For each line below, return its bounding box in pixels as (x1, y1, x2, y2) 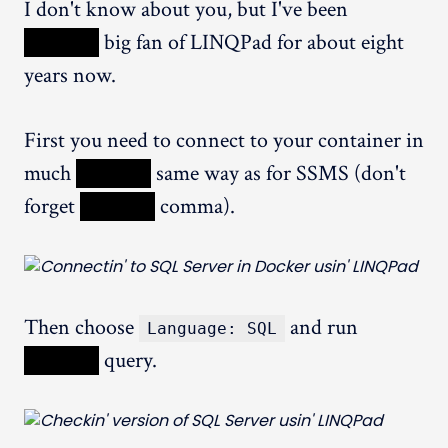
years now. (24, 60, 116, 90)
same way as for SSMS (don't (151, 158, 406, 188)
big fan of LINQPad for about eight (99, 27, 404, 57)
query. (99, 345, 157, 375)
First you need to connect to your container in (24, 125, 424, 155)
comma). (155, 191, 235, 221)
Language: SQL (147, 318, 277, 338)
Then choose (24, 312, 139, 342)
